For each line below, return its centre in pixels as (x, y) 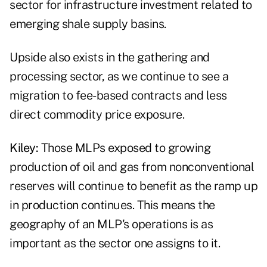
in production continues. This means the (112, 205)
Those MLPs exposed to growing (125, 148)
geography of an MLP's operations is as (111, 224)
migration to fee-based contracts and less (118, 96)
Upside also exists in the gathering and (110, 58)
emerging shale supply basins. (88, 24)
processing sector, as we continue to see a (119, 77)
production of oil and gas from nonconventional (132, 167)
